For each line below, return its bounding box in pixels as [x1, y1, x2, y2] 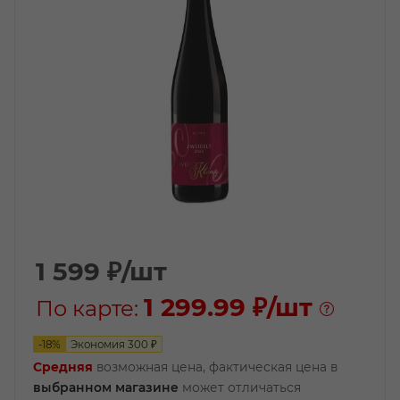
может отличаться [179, 380, 301, 395]
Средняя [33, 360, 93, 374]
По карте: [36, 296, 144, 321]
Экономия [71, 338, 128, 351]
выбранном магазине [33, 380, 179, 395]
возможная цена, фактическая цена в [93, 360, 337, 374]
